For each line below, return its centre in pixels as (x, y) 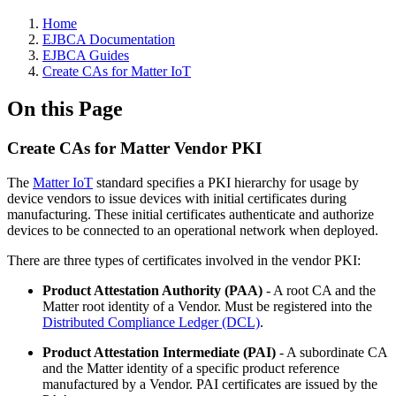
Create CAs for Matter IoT (117, 71)
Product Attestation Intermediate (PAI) (159, 352)
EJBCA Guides (86, 55)
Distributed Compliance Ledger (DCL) (151, 322)
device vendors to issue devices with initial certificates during (177, 198)
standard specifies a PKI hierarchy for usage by (226, 182)
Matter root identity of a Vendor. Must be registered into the (207, 306)
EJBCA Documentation (109, 39)
